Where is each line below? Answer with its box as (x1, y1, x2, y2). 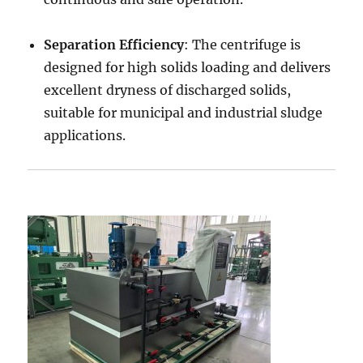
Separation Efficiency (44, 36, 185, 53)
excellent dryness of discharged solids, (44, 82, 292, 98)
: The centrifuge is (184, 36, 301, 53)
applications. (44, 127, 126, 143)
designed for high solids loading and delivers (44, 59, 331, 75)
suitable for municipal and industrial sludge (44, 105, 323, 121)
